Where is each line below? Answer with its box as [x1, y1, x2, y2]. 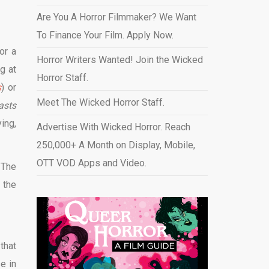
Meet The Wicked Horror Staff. [36, 97, 165, 108]
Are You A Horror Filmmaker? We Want [36, 11, 196, 23]
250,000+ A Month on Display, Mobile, [36, 139, 195, 151]
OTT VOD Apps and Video [36, 157, 145, 169]
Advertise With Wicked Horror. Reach [36, 121, 190, 133]
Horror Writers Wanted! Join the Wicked [36, 54, 203, 65]
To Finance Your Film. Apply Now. [36, 29, 174, 41]
